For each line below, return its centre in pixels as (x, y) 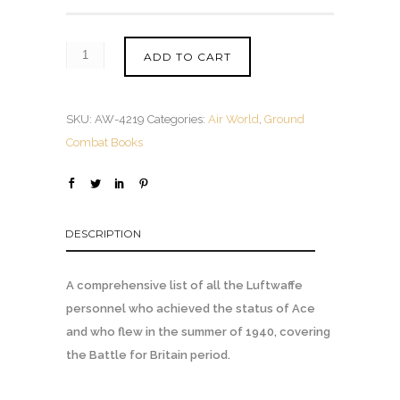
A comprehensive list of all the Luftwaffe (184, 285)
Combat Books (104, 142)
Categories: (178, 119)
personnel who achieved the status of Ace (191, 308)
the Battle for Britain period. (148, 354)
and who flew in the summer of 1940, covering (198, 331)
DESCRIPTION (103, 233)
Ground (284, 119)
